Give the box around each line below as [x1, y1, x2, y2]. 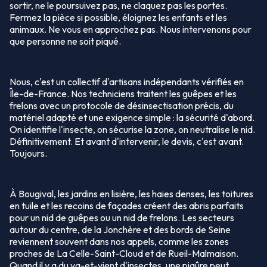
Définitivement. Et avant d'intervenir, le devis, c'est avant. [10, 135, 244, 148]
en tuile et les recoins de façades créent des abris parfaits [10, 200, 244, 212]
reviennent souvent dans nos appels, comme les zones [10, 235, 229, 248]
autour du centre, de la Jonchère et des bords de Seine [10, 223, 231, 236]
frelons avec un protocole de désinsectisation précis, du [10, 100, 234, 112]
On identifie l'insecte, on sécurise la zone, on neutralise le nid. [10, 123, 255, 136]
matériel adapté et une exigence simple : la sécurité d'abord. [10, 111, 254, 124]
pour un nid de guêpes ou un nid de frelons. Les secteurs [10, 212, 234, 224]
